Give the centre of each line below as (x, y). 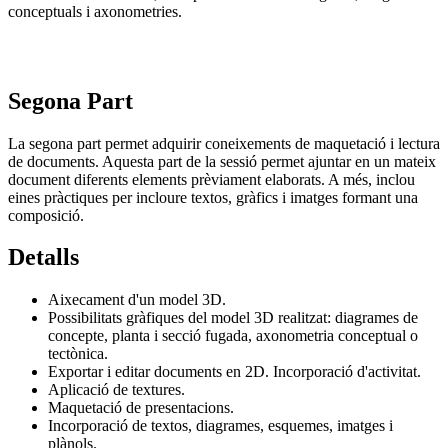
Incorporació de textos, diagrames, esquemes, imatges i (220, 426)
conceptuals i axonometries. (95, 11)
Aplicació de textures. (118, 390)
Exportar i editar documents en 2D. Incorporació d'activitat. (236, 372)
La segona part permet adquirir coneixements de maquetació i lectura (224, 143)
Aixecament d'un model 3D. (139, 300)
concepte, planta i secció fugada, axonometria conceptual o (233, 336)
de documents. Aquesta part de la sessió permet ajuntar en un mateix (222, 161)
